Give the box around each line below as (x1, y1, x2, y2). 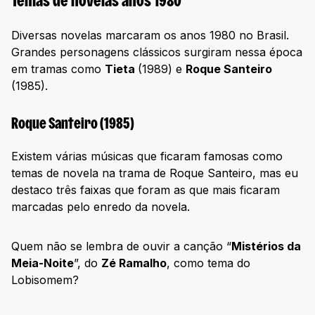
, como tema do (167, 256, 250, 271)
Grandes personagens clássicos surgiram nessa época (11, 44, 302, 59)
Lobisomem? (11, 273, 79, 288)
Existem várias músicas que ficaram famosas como (11, 149, 283, 164)
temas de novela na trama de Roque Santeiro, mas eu (11, 166, 298, 181)
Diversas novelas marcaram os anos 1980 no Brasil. (11, 27, 289, 42)
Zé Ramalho (101, 256, 167, 271)
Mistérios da (231, 239, 301, 254)
